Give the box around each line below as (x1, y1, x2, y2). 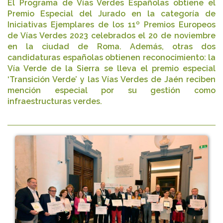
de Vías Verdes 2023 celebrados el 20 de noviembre (7, 31, 216, 40)
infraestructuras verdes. (7, 97, 102, 106)
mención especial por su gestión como (7, 86, 216, 95)
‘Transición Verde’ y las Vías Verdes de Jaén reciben (7, 75, 216, 84)
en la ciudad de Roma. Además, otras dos (7, 42, 216, 51)
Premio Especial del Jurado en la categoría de (7, 9, 216, 18)
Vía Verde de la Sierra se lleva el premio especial (7, 64, 216, 73)
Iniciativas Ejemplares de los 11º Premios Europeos (7, 20, 216, 29)
